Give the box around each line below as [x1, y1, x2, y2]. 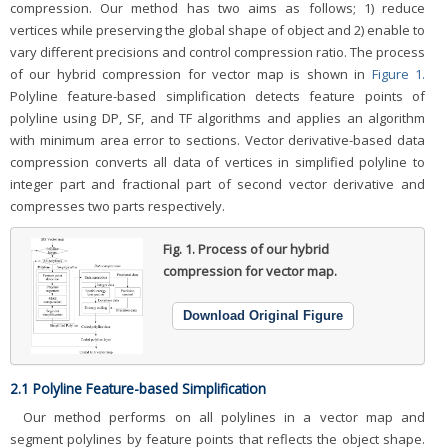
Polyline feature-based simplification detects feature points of [10, 87, 425, 106]
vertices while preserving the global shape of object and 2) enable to [10, 21, 425, 40]
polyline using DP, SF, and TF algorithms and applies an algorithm [10, 109, 425, 128]
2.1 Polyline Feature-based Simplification [10, 378, 266, 398]
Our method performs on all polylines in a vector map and [23, 408, 425, 427]
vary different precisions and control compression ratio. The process [10, 43, 425, 62]
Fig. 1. [162, 240, 198, 259]
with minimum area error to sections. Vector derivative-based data [10, 131, 425, 150]
